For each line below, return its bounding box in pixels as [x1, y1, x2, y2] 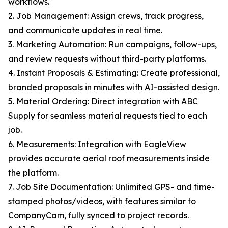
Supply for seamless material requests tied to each [8, 110, 207, 121]
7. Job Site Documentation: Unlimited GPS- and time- [8, 182, 215, 192]
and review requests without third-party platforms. [8, 53, 206, 64]
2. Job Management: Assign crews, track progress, [8, 11, 204, 21]
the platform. [8, 167, 59, 178]
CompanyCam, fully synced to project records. [8, 210, 189, 221]
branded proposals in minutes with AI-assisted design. [8, 82, 219, 93]
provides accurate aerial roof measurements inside [8, 153, 210, 164]
